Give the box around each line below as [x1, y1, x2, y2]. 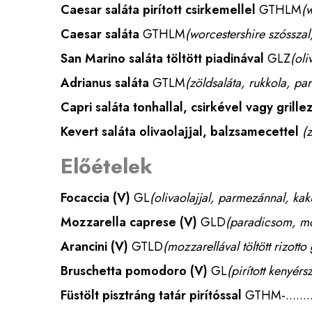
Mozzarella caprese [61, 213, 176, 231]
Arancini [61, 237, 107, 256]
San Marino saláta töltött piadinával [61, 49, 264, 68]
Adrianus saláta [61, 74, 149, 92]
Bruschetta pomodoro [61, 262, 187, 280]
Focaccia [61, 189, 109, 207]
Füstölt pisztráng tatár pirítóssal [61, 286, 242, 304]
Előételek [61, 151, 153, 181]
